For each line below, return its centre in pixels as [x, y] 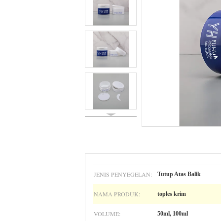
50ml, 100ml [173, 214]
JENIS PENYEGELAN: [123, 174]
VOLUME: [107, 214]
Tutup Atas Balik [179, 174]
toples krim [172, 194]
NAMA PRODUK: [117, 194]
